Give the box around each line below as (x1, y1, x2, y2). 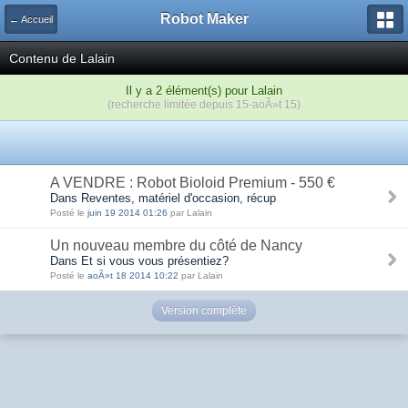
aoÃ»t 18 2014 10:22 (87, 270, 181, 280)
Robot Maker (159, 11, 249, 26)
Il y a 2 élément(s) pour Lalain (126, 84, 282, 97)
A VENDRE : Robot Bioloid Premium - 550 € (50, 175, 335, 190)
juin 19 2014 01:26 (87, 208, 170, 218)
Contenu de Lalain (9, 51, 115, 66)
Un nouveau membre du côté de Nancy (50, 238, 302, 253)
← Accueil (9, 14, 53, 25)
